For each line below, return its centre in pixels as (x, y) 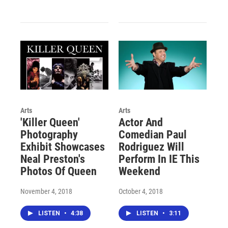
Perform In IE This (159, 159)
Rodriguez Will (151, 147)
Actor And (140, 123)
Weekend (139, 172)
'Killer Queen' (50, 123)
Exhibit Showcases (63, 147)
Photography (49, 135)
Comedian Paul (152, 135)
